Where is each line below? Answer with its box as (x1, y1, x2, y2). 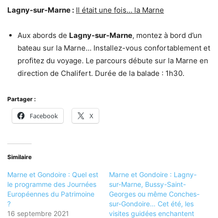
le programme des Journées (7, 180, 96, 188)
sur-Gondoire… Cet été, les (109, 199, 194, 208)
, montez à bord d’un (132, 30, 202, 40)
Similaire (7, 153, 32, 161)
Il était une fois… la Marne (76, 5, 164, 15)
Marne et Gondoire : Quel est (7, 170, 98, 179)
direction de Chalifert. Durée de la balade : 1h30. (18, 68, 184, 78)
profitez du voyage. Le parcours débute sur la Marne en (18, 55, 208, 65)
